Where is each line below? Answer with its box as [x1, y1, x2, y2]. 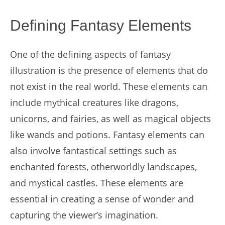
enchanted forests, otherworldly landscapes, [10, 161, 197, 173]
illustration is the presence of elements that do [10, 64, 208, 76]
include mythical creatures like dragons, [10, 96, 178, 108]
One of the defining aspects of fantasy [10, 48, 171, 60]
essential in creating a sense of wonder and [10, 193, 194, 205]
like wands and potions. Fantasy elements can [10, 129, 204, 141]
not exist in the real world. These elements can [10, 80, 207, 92]
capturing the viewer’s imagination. [10, 209, 158, 221]
